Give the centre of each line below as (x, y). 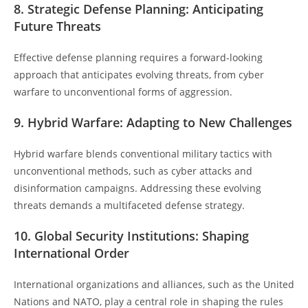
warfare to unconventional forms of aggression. (123, 91)
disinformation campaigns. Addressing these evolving (137, 188)
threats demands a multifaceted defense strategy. (129, 205)
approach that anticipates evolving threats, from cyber (139, 74)
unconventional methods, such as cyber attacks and (133, 170)
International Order (71, 253)
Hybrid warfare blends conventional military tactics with (143, 153)
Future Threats (57, 26)
